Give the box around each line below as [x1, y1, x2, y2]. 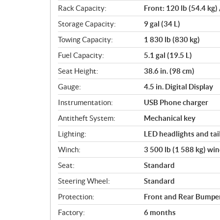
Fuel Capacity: [58, 51, 104, 59]
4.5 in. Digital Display [144, 82, 213, 91]
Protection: [58, 192, 94, 201]
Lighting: [58, 129, 86, 138]
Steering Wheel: [58, 176, 110, 185]
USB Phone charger [144, 98, 208, 107]
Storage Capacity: [58, 19, 116, 28]
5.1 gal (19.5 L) [144, 51, 192, 59]
